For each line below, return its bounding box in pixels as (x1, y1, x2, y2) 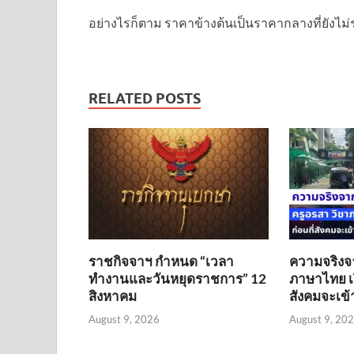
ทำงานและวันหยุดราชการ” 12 (88, 270, 266, 288)
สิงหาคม (88, 288, 137, 305)
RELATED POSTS (88, 90, 201, 107)
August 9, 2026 (88, 312, 160, 326)
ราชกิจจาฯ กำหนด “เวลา (88, 253, 234, 270)
